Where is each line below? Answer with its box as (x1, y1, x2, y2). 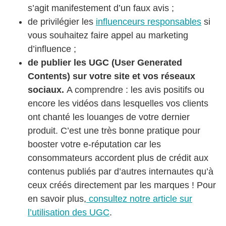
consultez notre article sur (86, 193, 192, 204)
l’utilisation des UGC (28, 207, 109, 217)
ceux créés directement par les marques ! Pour (28, 180, 216, 190)
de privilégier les (28, 16, 96, 27)
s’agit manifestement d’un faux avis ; (28, 3, 174, 13)
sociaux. (28, 84, 67, 95)
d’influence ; (28, 43, 76, 54)
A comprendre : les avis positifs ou (67, 84, 204, 95)
